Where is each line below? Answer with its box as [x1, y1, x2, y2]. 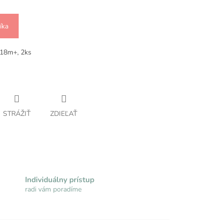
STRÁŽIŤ [3, 109, 30, 119]
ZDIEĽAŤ [50, 109, 77, 119]
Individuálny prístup [25, 174, 94, 185]
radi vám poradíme [25, 184, 82, 194]
